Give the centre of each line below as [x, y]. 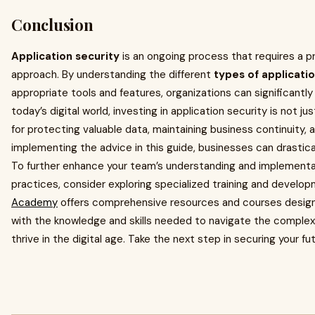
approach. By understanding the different [112, 75]
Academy [34, 202]
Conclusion [52, 25]
